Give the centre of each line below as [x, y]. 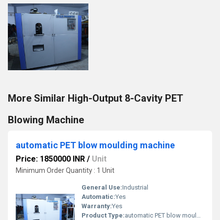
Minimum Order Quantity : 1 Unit [65, 170]
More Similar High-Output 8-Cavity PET [95, 98]
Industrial [135, 187]
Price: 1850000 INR [50, 159]
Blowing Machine [46, 120]
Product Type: [103, 215]
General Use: [102, 187]
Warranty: [97, 206]
